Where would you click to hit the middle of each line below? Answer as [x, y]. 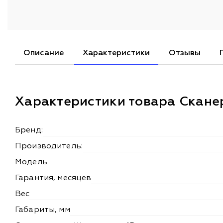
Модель [31, 162]
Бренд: [29, 130]
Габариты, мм [43, 210]
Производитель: [49, 146]
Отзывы [185, 53]
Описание [44, 53]
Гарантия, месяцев [53, 178]
